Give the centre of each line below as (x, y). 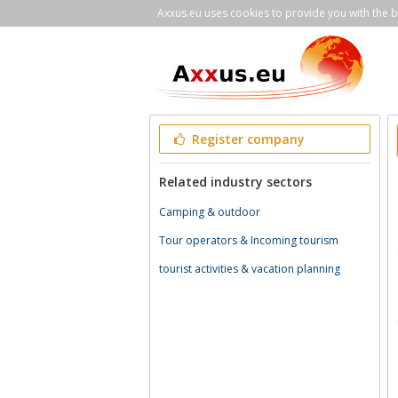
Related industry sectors (235, 182)
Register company (246, 139)
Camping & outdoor (210, 212)
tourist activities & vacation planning (250, 269)
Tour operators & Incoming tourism (249, 240)
